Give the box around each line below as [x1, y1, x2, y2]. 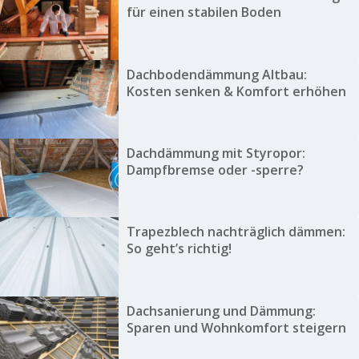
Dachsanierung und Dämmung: [126, 301, 316, 320]
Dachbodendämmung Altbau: [126, 65, 307, 83]
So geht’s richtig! [126, 240, 232, 258]
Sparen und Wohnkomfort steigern [126, 318, 346, 337]
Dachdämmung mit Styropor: [126, 144, 305, 163]
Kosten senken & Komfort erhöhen [126, 82, 346, 100]
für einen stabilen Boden [126, 3, 281, 22]
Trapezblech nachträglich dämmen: [126, 223, 345, 241]
